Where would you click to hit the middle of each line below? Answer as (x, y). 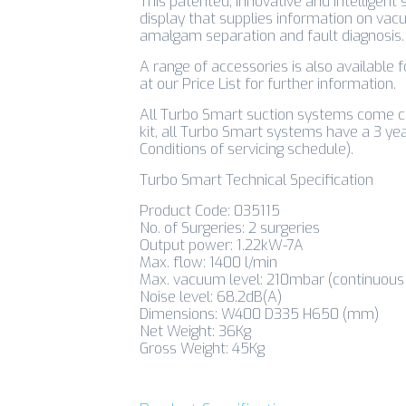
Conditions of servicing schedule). (246, 149)
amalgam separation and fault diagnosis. (272, 36)
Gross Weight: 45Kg (202, 348)
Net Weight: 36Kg (195, 331)
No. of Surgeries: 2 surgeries (230, 228)
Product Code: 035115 (210, 211)
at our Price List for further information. (268, 84)
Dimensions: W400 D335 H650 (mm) (259, 314)
